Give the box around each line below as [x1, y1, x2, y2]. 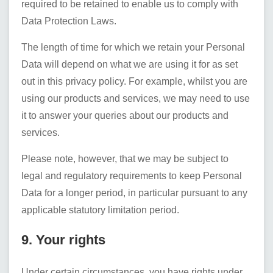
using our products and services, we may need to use [21, 93, 250, 104]
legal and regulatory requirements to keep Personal [21, 171, 242, 181]
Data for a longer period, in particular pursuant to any [21, 188, 247, 198]
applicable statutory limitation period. [21, 205, 179, 215]
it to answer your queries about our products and [21, 110, 229, 121]
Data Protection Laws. [21, 16, 116, 26]
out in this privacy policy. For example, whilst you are [21, 76, 247, 87]
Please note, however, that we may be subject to [21, 154, 229, 164]
